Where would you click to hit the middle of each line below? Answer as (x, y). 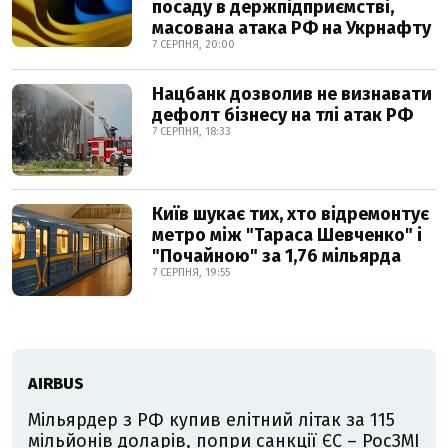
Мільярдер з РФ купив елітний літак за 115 (211, 420)
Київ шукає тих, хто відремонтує (290, 214)
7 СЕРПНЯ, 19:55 (191, 273)
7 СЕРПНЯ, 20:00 (193, 45)
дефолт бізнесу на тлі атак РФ (282, 115)
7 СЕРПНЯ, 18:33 (191, 132)
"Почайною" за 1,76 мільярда (276, 256)
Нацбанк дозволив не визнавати (292, 94)
